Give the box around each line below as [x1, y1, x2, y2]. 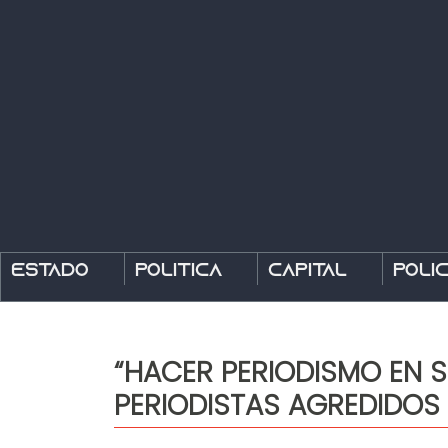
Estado [11, 262, 89, 281]
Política [135, 262, 222, 281]
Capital [268, 262, 347, 281]
